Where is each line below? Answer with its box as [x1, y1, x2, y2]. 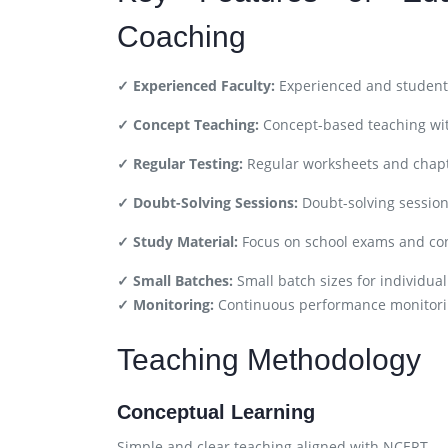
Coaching [117, 20, 246, 53]
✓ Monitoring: [117, 295, 214, 314]
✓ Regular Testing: [117, 154, 243, 173]
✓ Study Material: [117, 232, 238, 251]
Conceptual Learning [117, 401, 315, 423]
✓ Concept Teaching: [117, 115, 259, 134]
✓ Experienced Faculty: [117, 76, 275, 95]
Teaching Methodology [117, 343, 421, 376]
